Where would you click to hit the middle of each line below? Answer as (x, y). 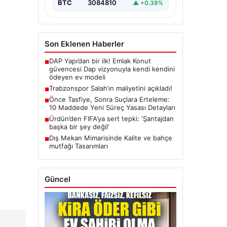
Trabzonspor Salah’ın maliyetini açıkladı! (110, 88)
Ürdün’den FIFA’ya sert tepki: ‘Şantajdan (111, 119)
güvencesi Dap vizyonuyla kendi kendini (112, 69)
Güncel (57, 179)
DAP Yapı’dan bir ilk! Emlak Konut (100, 61)
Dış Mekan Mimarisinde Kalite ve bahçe (110, 138)
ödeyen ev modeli (77, 77)
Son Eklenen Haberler (84, 44)
